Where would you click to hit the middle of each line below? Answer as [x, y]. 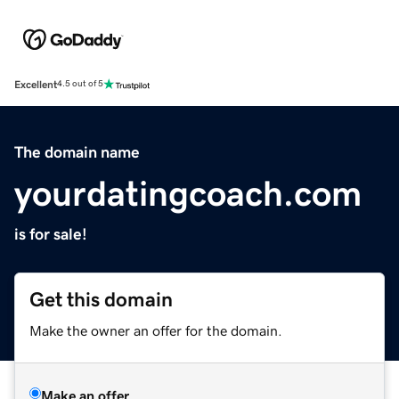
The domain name [77, 152]
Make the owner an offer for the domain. [156, 330]
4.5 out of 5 [80, 84]
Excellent [36, 84]
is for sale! [51, 234]
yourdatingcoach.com [188, 193]
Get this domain [101, 299]
